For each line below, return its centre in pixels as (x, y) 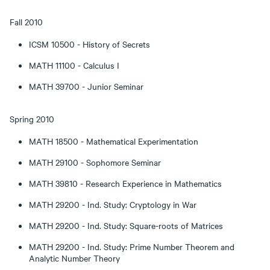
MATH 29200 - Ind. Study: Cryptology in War (113, 204)
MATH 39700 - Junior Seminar (86, 86)
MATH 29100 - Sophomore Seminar (95, 162)
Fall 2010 (26, 22)
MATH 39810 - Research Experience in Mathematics (125, 183)
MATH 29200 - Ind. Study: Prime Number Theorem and (132, 246)
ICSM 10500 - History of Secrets (89, 44)
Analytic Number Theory (74, 258)
